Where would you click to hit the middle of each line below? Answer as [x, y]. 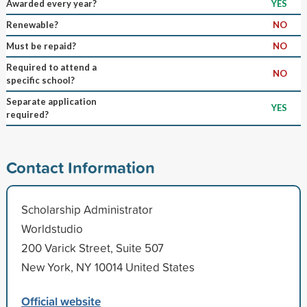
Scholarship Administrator [87, 209]
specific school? [40, 80]
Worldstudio [52, 228]
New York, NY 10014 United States [108, 267]
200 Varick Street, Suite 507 [92, 247]
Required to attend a [51, 67]
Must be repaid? [41, 46]
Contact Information [80, 167]
